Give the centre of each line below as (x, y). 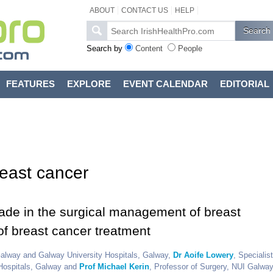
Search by (105, 48)
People (190, 48)
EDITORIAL (244, 84)
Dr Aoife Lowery (203, 255)
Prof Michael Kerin (114, 267)
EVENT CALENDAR (165, 84)
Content (149, 48)
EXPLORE (89, 84)
